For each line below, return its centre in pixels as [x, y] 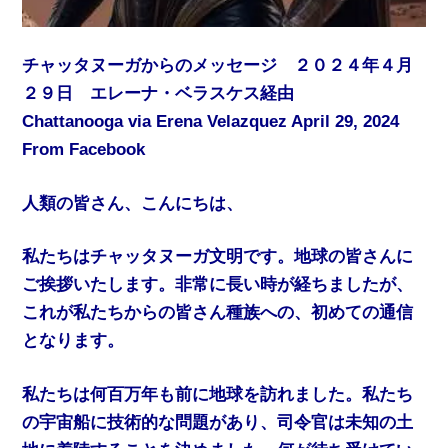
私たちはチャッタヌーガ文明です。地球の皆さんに [218, 257]
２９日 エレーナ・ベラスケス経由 [158, 94]
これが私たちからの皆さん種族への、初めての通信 [218, 313]
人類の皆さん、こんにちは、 [133, 203]
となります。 [73, 341]
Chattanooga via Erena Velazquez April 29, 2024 [211, 122]
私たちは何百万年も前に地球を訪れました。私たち [218, 394]
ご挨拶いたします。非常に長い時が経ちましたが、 [218, 285]
